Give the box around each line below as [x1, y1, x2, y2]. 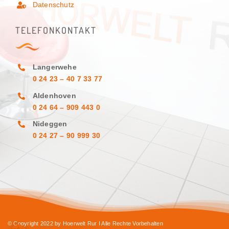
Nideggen [32, 120, 67, 128]
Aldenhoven [32, 91, 76, 100]
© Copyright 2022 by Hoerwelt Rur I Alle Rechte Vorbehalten [7, 220, 163, 227]
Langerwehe [32, 62, 77, 71]
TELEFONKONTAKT [15, 25, 97, 36]
